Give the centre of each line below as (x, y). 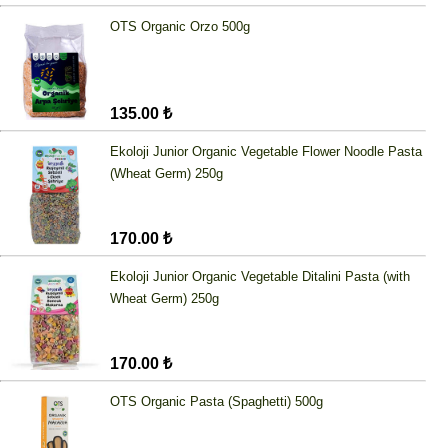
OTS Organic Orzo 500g (180, 27)
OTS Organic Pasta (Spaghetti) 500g (216, 402)
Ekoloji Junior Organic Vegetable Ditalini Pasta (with (260, 277)
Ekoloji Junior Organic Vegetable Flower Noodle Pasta (266, 152)
